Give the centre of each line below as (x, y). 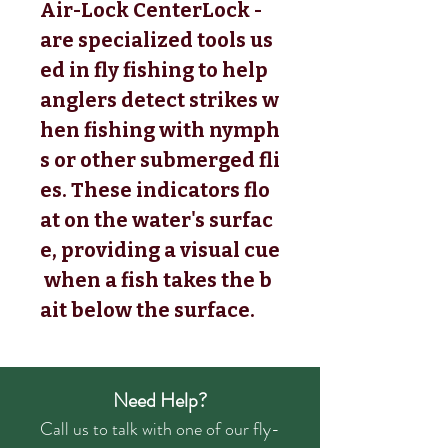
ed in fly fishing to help (156, 69)
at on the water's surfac (156, 219)
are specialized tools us (156, 39)
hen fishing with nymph (160, 129)
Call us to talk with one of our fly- (160, 428)
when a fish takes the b (156, 279)
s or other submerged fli (160, 159)
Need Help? (160, 400)
